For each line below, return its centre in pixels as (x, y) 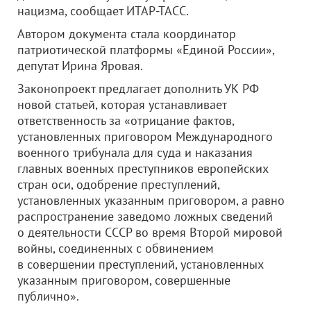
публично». (48, 296)
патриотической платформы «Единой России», (146, 50)
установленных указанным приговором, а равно (151, 200)
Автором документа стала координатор (127, 34)
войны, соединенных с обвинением (116, 248)
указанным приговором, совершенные (124, 280)
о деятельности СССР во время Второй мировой (150, 232)
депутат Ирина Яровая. (80, 66)
